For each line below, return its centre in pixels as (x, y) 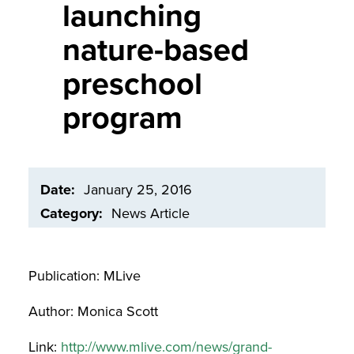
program (123, 118)
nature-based (156, 50)
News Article (151, 214)
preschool (133, 84)
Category (70, 214)
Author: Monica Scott (93, 311)
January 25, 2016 (138, 189)
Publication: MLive (85, 275)
